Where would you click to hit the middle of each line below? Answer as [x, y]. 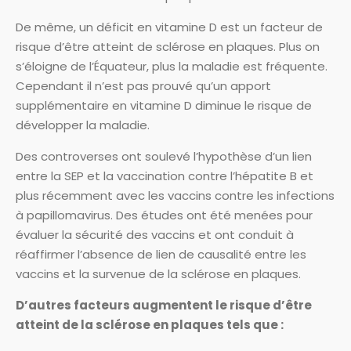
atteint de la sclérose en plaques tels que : [150, 325]
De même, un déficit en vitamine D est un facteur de [169, 27]
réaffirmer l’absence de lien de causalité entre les [161, 254]
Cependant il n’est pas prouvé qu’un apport [143, 86]
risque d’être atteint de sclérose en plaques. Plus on [168, 47]
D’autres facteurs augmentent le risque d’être [164, 305]
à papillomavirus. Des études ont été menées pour [164, 215]
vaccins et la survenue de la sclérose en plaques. [158, 274]
